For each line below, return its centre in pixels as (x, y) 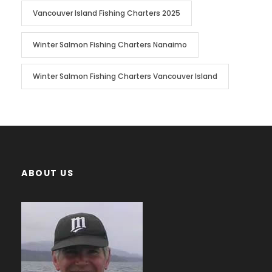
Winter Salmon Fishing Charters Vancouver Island (125, 76)
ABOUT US (47, 173)
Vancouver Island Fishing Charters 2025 (107, 13)
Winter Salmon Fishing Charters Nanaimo (110, 44)
